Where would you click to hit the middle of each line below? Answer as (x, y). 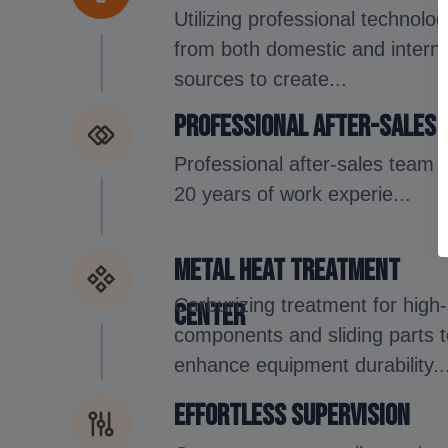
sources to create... (261, 79)
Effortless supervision (292, 416)
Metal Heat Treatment (287, 270)
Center (210, 315)
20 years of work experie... (293, 194)
